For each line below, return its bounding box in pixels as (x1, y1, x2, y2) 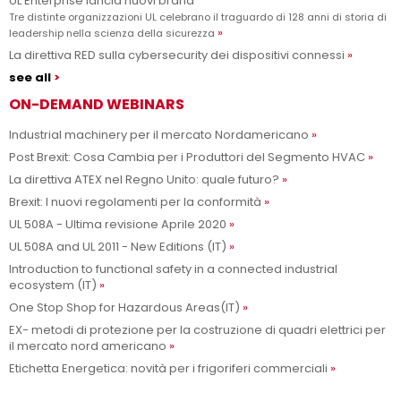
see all (9, 69, 51, 87)
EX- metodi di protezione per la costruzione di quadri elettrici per (9, 321, 386, 339)
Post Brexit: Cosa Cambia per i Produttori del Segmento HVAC (9, 149, 365, 166)
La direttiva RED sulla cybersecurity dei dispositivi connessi (9, 47, 345, 64)
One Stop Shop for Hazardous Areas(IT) (9, 299, 240, 317)
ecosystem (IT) (9, 277, 97, 294)
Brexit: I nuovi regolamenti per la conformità (9, 193, 261, 211)
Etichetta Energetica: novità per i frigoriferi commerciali (9, 360, 328, 378)
